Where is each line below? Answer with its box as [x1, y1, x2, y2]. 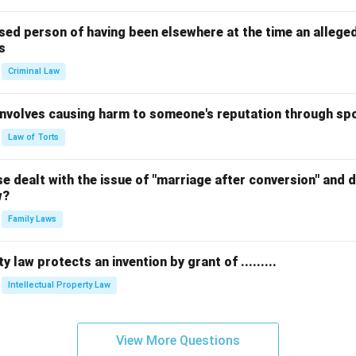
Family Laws [8, 214, 56, 224]
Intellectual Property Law [8, 280, 110, 290]
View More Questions [116, 333, 240, 348]
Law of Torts [8, 132, 59, 142]
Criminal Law [8, 66, 60, 76]
